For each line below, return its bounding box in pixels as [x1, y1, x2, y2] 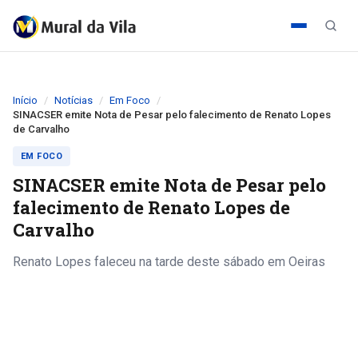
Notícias [54, 94, 93, 106]
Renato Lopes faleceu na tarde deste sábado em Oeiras [13, 254, 325, 269]
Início [13, 94, 38, 106]
